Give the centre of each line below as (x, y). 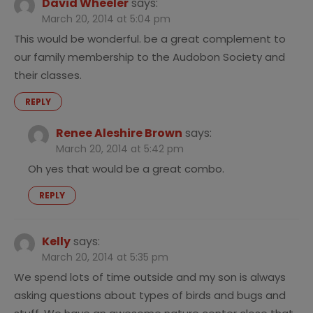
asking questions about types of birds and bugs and (150, 296)
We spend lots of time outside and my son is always (150, 277)
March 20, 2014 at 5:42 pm (120, 149)
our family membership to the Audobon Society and (150, 57)
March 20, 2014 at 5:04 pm (106, 19)
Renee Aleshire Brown (119, 133)
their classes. (48, 75)
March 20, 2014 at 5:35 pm (105, 257)
